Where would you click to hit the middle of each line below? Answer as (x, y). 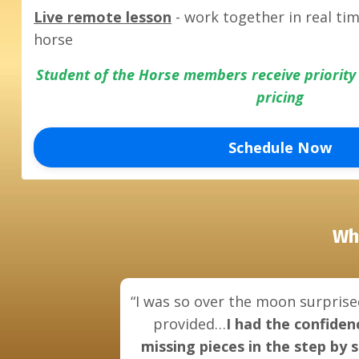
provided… (189, 324)
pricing (280, 97)
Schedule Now (280, 147)
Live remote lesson (103, 17)
